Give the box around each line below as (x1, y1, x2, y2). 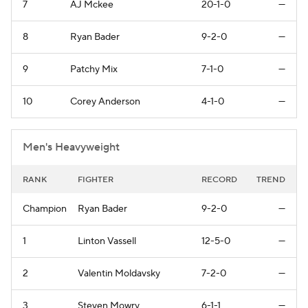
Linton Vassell (78, 234, 136, 247)
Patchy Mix (70, 63, 118, 76)
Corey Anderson (70, 95, 140, 108)
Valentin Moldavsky (78, 267, 160, 280)
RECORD (201, 174, 237, 185)
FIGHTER (78, 174, 113, 185)
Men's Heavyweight (23, 140, 120, 154)
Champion (23, 202, 67, 215)
